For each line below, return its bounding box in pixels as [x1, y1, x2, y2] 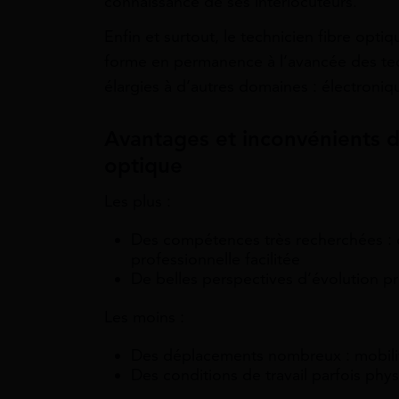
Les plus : [104, 191, 171, 212]
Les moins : [104, 307, 184, 328]
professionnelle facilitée [131, 249, 300, 270]
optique [104, 152, 183, 180]
